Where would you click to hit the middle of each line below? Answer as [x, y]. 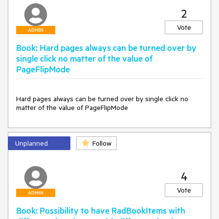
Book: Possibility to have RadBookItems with [101, 210]
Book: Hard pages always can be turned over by [106, 47]
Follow [102, 143]
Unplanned [32, 143]
